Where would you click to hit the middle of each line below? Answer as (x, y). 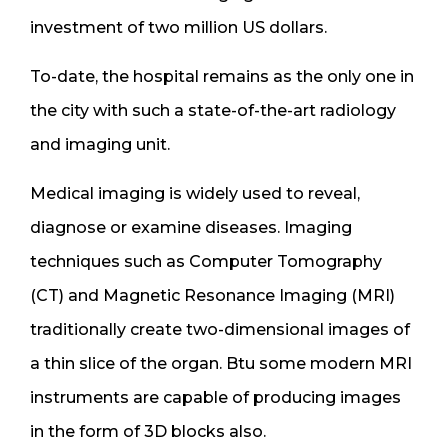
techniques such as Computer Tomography (206, 261)
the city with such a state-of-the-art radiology (213, 110)
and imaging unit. (100, 144)
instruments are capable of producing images (215, 397)
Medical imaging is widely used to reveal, (195, 193)
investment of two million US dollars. (178, 27)
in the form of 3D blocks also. (148, 431)
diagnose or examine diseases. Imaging (191, 227)
